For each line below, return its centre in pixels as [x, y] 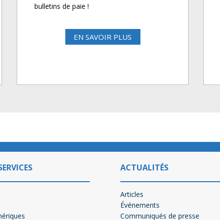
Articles [132, 194]
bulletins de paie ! [62, 6]
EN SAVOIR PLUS [103, 37]
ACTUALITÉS [144, 167]
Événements [140, 205]
